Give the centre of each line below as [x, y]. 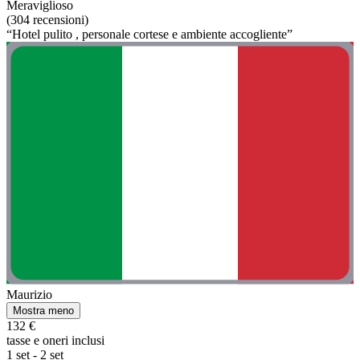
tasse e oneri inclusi [55, 341]
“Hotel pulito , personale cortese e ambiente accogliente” [149, 34]
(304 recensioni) [47, 19]
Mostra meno [43, 311]
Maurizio [29, 295]
